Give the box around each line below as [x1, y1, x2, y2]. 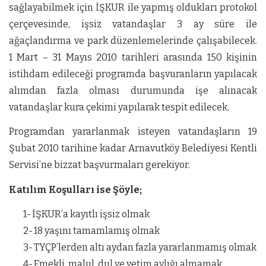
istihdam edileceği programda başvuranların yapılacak [9, 68, 257, 80]
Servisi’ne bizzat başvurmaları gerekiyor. [9, 159, 190, 171]
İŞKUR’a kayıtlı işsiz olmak [32, 208, 150, 220]
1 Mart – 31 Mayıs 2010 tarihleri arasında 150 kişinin [9, 52, 257, 63]
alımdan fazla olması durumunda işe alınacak [9, 85, 257, 96]
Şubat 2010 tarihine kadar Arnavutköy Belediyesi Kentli [9, 142, 257, 154]
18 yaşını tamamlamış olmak [34, 224, 160, 236]
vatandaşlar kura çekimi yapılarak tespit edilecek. [9, 102, 229, 113]
